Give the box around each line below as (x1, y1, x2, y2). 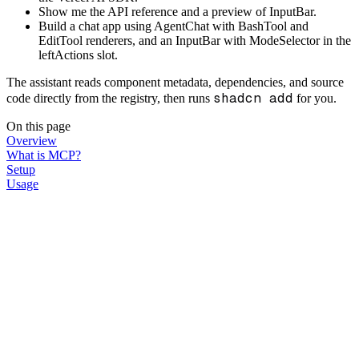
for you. (293, 91, 337, 105)
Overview (6, 133, 57, 147)
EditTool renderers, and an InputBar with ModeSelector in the (38, 33, 351, 47)
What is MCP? (6, 147, 81, 162)
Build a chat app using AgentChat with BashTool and (38, 18, 309, 33)
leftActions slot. (38, 47, 118, 62)
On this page (6, 119, 71, 133)
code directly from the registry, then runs (6, 91, 210, 105)
